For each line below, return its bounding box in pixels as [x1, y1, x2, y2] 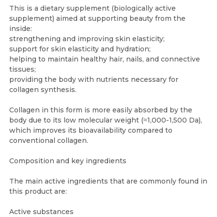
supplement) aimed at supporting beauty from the [9, 14, 186, 23]
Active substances [9, 207, 74, 216]
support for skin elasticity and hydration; [9, 45, 151, 53]
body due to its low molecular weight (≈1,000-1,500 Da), [9, 116, 202, 124]
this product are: [9, 187, 67, 196]
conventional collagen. [9, 136, 88, 145]
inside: [9, 24, 32, 33]
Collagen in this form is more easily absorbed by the [9, 106, 192, 114]
